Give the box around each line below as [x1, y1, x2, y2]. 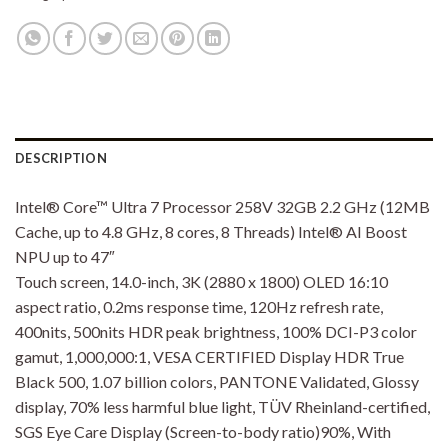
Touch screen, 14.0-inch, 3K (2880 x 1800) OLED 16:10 [15, 272, 388, 292]
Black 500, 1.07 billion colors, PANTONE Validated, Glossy [15, 372, 419, 392]
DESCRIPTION [15, 150, 107, 167]
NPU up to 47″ [15, 247, 115, 267]
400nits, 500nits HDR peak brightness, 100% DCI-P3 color [15, 322, 417, 342]
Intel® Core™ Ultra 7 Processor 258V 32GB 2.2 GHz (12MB [15, 197, 430, 217]
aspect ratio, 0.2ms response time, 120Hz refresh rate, [15, 297, 383, 317]
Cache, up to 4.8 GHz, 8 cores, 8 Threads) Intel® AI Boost [15, 222, 407, 242]
